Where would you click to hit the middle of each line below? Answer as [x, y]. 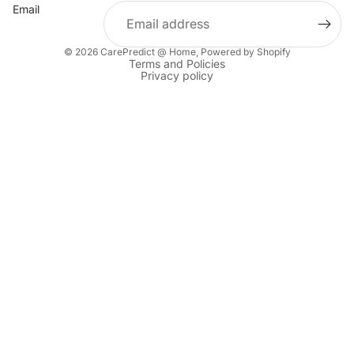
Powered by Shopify [245, 52]
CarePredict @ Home [148, 52]
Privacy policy [177, 75]
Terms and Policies [177, 64]
